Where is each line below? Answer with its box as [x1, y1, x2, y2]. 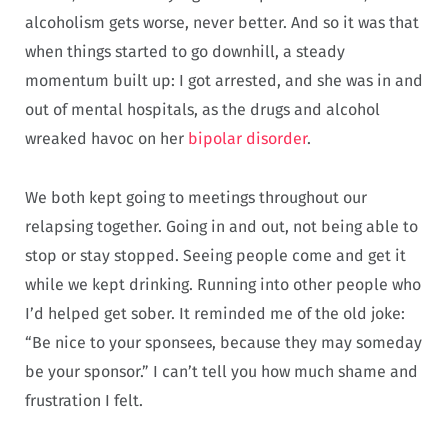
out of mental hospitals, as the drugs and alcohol [25, 99, 380, 119]
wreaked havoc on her [25, 128, 188, 148]
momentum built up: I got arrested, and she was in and [25, 70, 423, 90]
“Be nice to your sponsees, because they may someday [25, 332, 422, 352]
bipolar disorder [188, 128, 307, 148]
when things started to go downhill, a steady [25, 41, 345, 61]
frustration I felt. [25, 390, 143, 410]
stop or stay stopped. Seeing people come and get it [25, 245, 406, 265]
